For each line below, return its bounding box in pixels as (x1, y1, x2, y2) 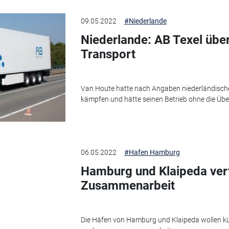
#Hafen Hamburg (124, 148, 180, 157)
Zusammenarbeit (80, 178, 175, 193)
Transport (80, 47, 135, 61)
